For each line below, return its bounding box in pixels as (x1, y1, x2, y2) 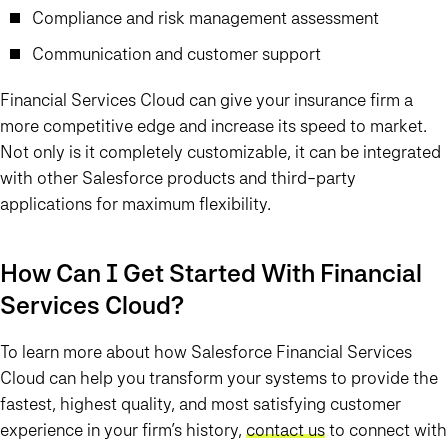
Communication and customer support (32, 43, 321, 65)
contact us (246, 419, 325, 441)
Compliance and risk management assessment (32, 7, 379, 29)
